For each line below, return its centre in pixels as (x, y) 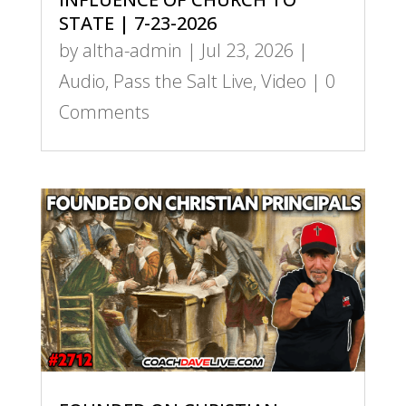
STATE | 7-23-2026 (137, 23)
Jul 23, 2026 (247, 50)
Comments (104, 111)
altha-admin (132, 50)
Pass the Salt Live (183, 81)
